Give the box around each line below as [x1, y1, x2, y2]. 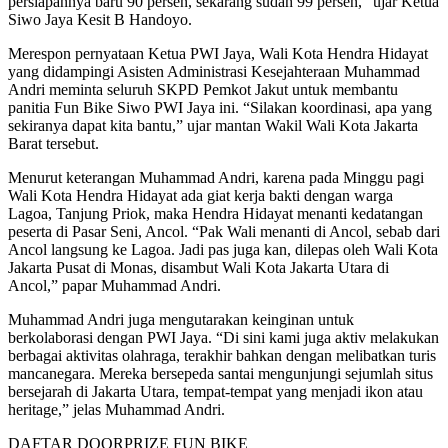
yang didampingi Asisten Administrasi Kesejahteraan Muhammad [8, 62, 420, 80]
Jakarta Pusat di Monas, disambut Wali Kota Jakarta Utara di [8, 258, 389, 276]
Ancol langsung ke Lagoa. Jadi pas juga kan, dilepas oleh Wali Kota [8, 240, 438, 258]
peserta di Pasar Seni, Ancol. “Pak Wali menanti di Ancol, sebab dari [8, 222, 440, 240]
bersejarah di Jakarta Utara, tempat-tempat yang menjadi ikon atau [8, 382, 423, 400]
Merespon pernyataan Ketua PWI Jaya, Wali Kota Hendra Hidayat [8, 44, 428, 62]
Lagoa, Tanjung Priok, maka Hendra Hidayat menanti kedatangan [8, 204, 423, 222]
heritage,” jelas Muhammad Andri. [8, 400, 225, 418]
